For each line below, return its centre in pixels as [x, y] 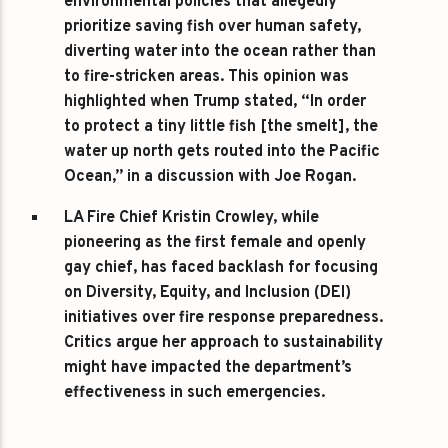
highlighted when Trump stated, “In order [215, 102]
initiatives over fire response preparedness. [224, 318]
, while [296, 218]
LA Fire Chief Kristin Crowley [169, 218]
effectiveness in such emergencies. [195, 393]
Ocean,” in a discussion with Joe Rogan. [210, 177]
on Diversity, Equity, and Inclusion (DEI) [208, 293]
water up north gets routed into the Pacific [222, 152]
